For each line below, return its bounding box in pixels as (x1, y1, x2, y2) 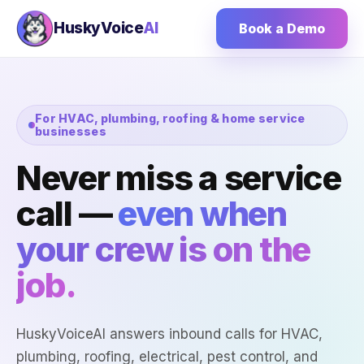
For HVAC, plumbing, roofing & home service (35, 111, 305, 125)
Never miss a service (16, 157, 341, 198)
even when (118, 193, 287, 234)
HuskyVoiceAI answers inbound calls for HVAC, (16, 326, 323, 342)
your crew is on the (16, 228, 311, 270)
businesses (35, 124, 106, 138)
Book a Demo (239, 20, 325, 37)
